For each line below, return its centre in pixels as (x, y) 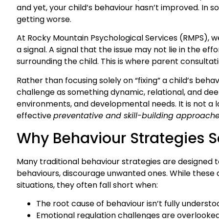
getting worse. (44, 19)
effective (35, 115)
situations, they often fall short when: (87, 185)
